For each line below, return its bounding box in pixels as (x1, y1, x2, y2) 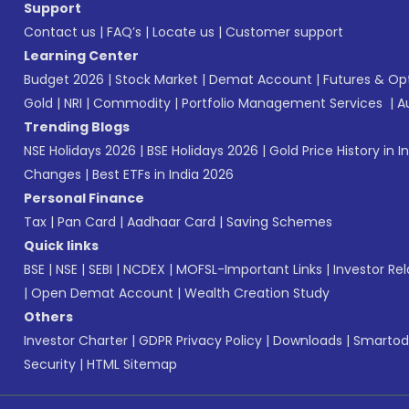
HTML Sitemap (87, 355, 177, 373)
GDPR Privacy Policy (139, 331, 262, 350)
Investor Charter (24, 331, 128, 350)
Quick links (24, 236, 99, 255)
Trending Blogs (24, 118, 130, 136)
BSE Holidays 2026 (147, 142, 258, 160)
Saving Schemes (226, 213, 332, 231)
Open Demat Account (31, 284, 173, 302)
